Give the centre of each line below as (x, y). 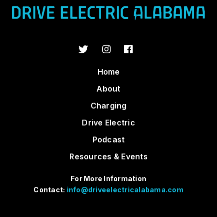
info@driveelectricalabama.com (125, 189)
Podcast (108, 139)
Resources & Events (108, 156)
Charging (108, 105)
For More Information (108, 178)
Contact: (50, 189)
